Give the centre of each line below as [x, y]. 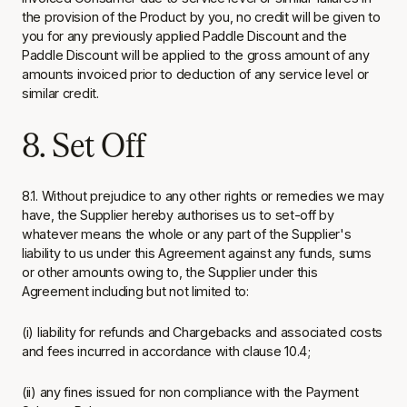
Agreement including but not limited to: [135, 291]
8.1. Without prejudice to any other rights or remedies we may [203, 196]
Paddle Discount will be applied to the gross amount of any [196, 55]
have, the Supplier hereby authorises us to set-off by [178, 215]
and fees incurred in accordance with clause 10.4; [166, 351]
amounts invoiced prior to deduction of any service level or [196, 74]
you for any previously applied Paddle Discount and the [184, 36]
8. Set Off [84, 144]
